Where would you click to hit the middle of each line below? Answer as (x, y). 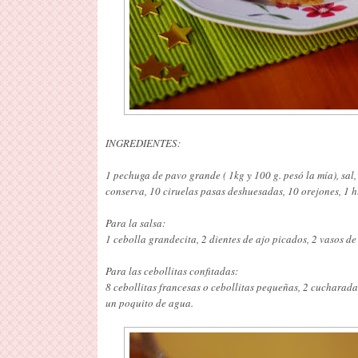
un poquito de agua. (149, 302)
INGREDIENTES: (143, 143)
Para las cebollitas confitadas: (172, 270)
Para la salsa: (135, 223)
